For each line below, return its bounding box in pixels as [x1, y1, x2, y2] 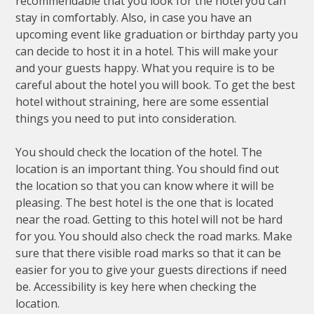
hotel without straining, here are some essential [15, 93, 269, 109]
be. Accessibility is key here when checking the [15, 278, 257, 294]
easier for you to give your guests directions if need [15, 261, 287, 278]
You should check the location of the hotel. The [15, 144, 263, 160]
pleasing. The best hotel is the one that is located [15, 194, 274, 210]
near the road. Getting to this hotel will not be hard [15, 211, 283, 227]
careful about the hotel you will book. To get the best [15, 76, 296, 93]
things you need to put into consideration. [15, 110, 237, 126]
